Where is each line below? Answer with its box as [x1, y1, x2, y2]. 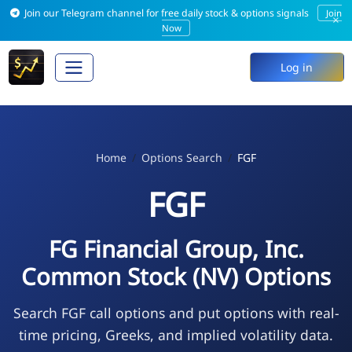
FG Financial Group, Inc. [48, 233, 304, 265]
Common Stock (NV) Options [21, 260, 331, 292]
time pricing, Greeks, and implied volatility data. [19, 324, 333, 344]
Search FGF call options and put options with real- [13, 302, 339, 322]
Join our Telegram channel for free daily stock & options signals [22, 6, 312, 20]
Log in [280, 60, 313, 75]
